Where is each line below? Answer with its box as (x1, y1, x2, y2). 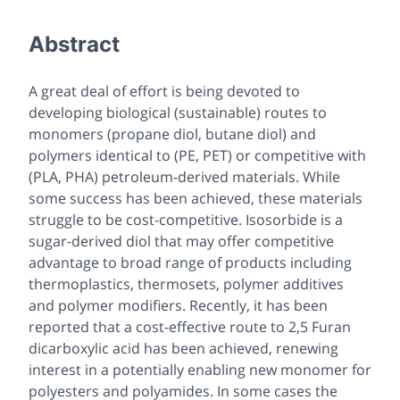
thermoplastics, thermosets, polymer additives (29, 273, 344, 294)
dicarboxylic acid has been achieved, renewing (29, 337, 338, 358)
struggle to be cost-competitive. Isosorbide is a (29, 209, 343, 229)
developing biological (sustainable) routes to (29, 102, 327, 122)
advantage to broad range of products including (29, 252, 352, 272)
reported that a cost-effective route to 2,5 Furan (29, 316, 351, 337)
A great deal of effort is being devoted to (29, 80, 300, 101)
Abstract (29, 30, 120, 57)
